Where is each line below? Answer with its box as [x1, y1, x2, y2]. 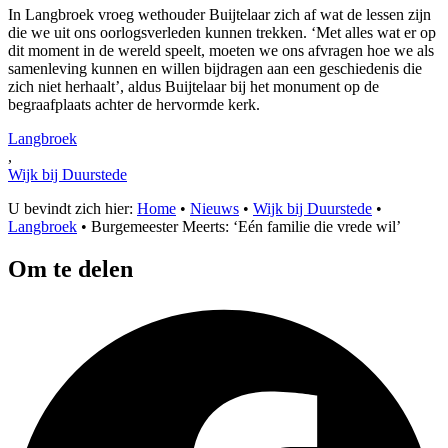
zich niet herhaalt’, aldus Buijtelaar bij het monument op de [8, 77, 379, 95]
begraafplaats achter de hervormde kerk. [8, 95, 260, 113]
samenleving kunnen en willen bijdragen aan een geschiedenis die [8, 59, 422, 77]
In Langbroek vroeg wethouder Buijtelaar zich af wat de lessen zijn [8, 5, 431, 23]
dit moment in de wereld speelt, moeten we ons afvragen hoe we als [8, 41, 434, 59]
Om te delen [8, 255, 133, 282]
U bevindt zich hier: [8, 199, 133, 217]
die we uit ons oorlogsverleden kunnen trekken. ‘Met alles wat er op [8, 23, 436, 41]
